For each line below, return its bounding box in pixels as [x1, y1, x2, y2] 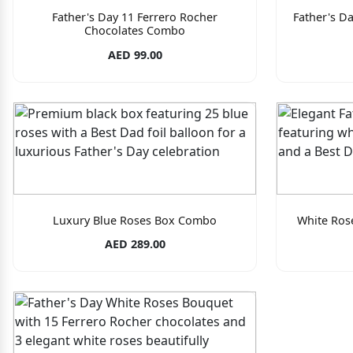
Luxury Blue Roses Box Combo [53, 212, 217, 228]
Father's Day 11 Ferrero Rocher [52, 9, 217, 25]
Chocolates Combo [84, 23, 185, 39]
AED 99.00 [107, 46, 162, 62]
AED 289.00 [104, 236, 165, 251]
